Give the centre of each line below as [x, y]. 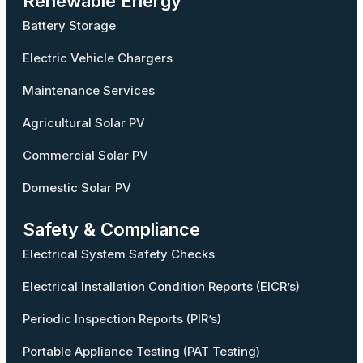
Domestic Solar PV [77, 188]
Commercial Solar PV [85, 155]
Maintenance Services [89, 90]
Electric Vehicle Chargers [98, 58]
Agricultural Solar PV [84, 123]
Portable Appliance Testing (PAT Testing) [141, 351]
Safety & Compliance [111, 229]
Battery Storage [69, 26]
